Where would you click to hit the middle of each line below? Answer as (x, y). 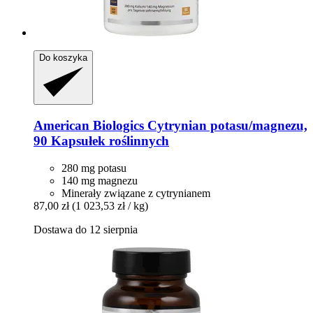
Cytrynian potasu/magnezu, (226, 125)
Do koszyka (63, 58)
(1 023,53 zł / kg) (110, 205)
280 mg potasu (94, 168)
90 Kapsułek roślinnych (101, 140)
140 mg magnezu (100, 180)
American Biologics (89, 125)
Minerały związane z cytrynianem (136, 193)
